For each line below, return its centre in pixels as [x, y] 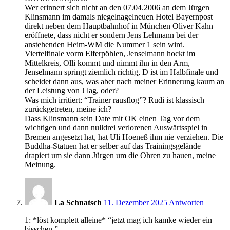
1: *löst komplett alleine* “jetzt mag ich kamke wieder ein [118, 220]
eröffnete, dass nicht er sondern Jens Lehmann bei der [111, 35]
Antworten [186, 202]
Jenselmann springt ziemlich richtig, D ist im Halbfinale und [121, 72]
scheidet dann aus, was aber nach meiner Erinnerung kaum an [124, 81]
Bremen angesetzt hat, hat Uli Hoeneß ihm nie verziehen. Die [124, 137]
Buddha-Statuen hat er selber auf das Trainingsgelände [113, 146]
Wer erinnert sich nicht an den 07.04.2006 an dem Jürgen [117, 7]
